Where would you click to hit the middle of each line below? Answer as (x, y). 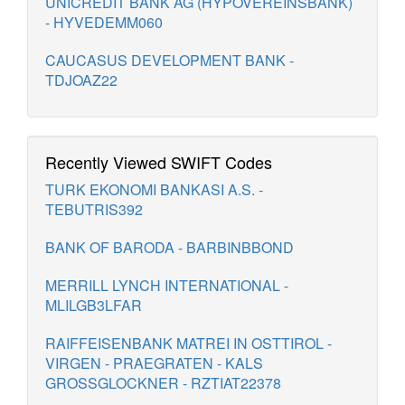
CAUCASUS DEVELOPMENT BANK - (170, 60)
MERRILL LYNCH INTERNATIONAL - (167, 285)
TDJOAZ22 (81, 80)
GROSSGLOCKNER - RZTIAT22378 (163, 383)
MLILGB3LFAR (94, 305)
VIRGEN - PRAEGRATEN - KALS (154, 363)
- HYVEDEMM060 (104, 22)
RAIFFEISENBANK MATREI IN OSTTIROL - (188, 343)
